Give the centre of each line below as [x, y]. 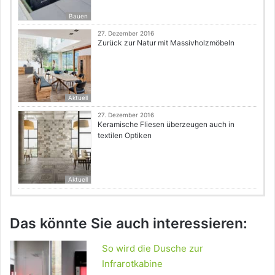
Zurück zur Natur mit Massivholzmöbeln [166, 43]
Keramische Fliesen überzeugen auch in [166, 125]
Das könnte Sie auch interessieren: [129, 224]
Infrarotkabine [132, 263]
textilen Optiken [125, 136]
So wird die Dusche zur [153, 248]
